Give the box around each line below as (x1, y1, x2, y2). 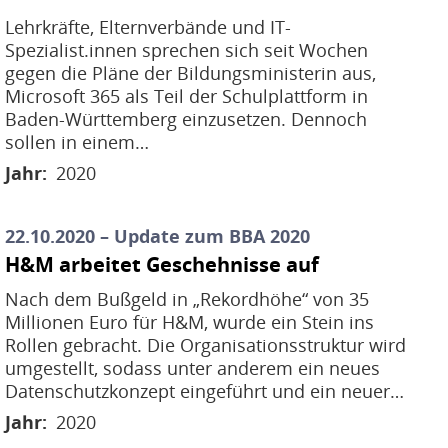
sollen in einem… (5, 129, 150, 154)
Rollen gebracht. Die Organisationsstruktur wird (5, 333, 407, 358)
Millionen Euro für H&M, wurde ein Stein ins (5, 310, 375, 335)
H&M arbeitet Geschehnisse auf (5, 251, 320, 279)
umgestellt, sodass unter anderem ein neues (5, 356, 381, 381)
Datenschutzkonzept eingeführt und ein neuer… (5, 379, 405, 404)
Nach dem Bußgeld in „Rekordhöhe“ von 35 (5, 287, 370, 312)
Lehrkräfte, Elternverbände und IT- (5, 14, 292, 39)
